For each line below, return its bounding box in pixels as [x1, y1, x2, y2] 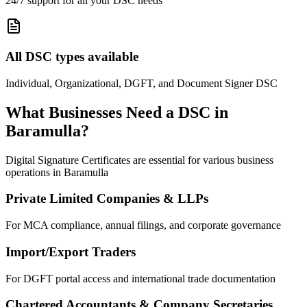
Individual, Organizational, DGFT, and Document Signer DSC [5, 77, 278, 89]
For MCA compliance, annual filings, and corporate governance [5, 219, 281, 232]
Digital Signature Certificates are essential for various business [5, 153, 273, 166]
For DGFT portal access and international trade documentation [5, 272, 275, 284]
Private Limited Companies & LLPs [5, 191, 208, 206]
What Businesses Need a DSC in [5, 103, 228, 121]
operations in [5, 166, 64, 178]
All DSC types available [5, 49, 138, 64]
